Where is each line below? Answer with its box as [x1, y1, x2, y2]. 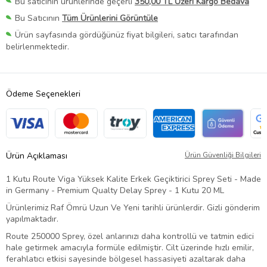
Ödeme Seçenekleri [6, 88, 80, 100]
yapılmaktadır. [6, 213, 58, 225]
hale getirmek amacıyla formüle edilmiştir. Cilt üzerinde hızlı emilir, [6, 242, 254, 254]
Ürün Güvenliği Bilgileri [185, 150, 261, 160]
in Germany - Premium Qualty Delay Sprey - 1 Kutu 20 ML [6, 185, 226, 197]
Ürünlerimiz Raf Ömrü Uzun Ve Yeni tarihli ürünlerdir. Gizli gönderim [6, 202, 260, 214]
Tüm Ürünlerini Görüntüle [62, 13, 158, 24]
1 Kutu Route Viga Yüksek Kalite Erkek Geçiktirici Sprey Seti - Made [6, 173, 261, 185]
